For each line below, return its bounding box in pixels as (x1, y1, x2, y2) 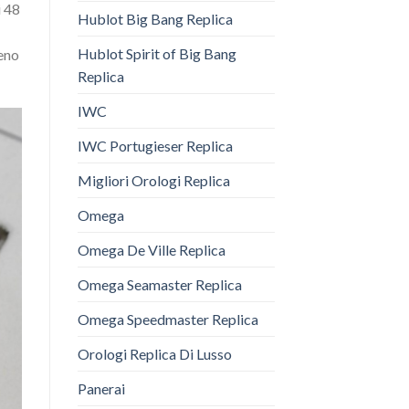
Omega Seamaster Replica (77, 276, 242, 294)
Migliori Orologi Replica (77, 172, 230, 190)
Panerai (77, 380, 125, 398)
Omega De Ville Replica (77, 241, 225, 259)
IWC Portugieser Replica (77, 137, 233, 155)
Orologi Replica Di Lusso (77, 345, 232, 363)
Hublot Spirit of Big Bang (77, 45, 236, 63)
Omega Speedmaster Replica (77, 310, 258, 329)
